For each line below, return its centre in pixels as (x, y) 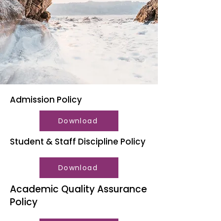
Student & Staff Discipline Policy (78, 142)
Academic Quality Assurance (78, 189)
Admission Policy (46, 100)
